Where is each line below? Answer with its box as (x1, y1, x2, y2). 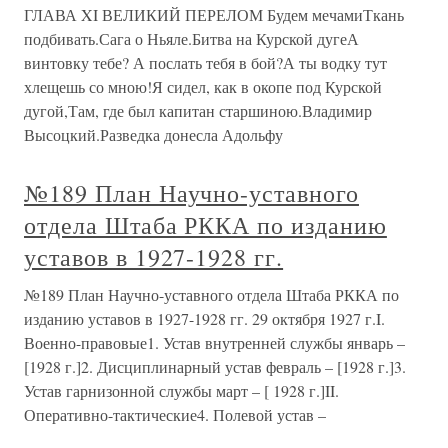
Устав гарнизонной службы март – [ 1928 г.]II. (24, 380, 339, 402)
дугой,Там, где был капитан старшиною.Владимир (24, 100, 372, 122)
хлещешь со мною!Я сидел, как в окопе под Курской (24, 76, 382, 98)
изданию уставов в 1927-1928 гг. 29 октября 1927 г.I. (24, 308, 385, 330)
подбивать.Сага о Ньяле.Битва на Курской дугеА (24, 28, 359, 50)
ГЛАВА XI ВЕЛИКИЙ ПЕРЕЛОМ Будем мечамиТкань (24, 4, 404, 26)
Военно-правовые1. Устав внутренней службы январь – (24, 332, 405, 354)
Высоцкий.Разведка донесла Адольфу (24, 124, 283, 146)
